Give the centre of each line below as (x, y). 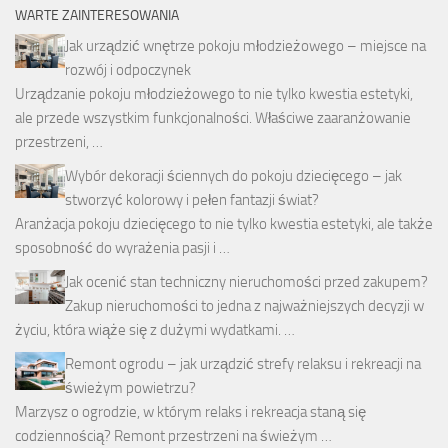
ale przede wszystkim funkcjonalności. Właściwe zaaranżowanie (213, 118)
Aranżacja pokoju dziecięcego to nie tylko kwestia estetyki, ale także (224, 224)
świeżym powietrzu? (130, 388)
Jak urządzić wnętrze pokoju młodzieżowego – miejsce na (245, 46)
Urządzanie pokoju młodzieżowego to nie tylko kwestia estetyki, (214, 94)
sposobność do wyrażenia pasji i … (122, 248)
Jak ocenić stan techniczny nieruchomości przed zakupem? (246, 282)
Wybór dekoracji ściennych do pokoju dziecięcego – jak (233, 176)
